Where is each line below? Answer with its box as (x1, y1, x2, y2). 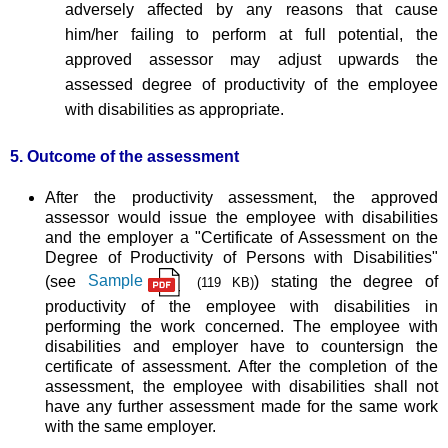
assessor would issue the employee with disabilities (45, 208, 438, 226)
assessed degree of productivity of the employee (64, 76, 438, 94)
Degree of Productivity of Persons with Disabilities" (45, 248, 438, 266)
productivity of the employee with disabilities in (45, 297, 438, 315)
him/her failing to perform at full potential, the (64, 26, 438, 44)
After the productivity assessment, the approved (45, 188, 438, 206)
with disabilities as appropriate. (64, 101, 284, 119)
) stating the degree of (254, 272, 438, 290)
